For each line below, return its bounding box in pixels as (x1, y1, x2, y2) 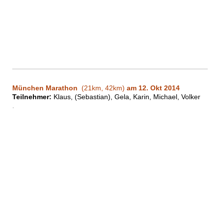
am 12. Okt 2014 (127, 84, 180, 92)
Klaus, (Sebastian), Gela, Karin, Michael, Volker (52, 93, 200, 101)
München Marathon (12, 84, 80, 92)
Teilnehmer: (12, 93, 52, 101)
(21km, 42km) (80, 84, 125, 92)
